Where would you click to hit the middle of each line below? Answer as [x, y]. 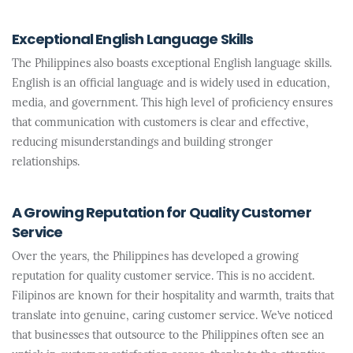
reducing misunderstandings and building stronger [142, 143]
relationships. [46, 163]
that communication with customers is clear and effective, [160, 123]
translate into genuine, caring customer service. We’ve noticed [172, 316]
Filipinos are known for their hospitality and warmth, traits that [173, 297]
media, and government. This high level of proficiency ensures [172, 104]
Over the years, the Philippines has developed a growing [155, 257]
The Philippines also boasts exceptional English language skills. [172, 64]
